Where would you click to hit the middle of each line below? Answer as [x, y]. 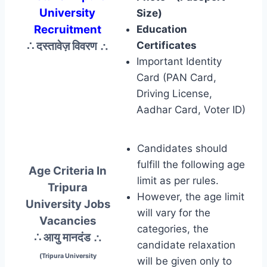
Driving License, [174, 93]
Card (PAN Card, [176, 77]
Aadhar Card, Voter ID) [191, 109]
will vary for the [174, 212]
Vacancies [68, 221]
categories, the [173, 229]
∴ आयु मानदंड [63, 237]
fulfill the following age [191, 164]
